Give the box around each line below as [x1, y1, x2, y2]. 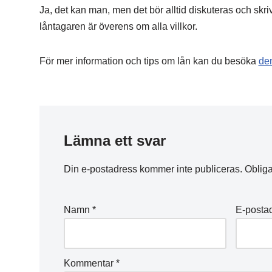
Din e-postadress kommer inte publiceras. [63, 164, 242, 174]
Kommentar [63, 258, 116, 268]
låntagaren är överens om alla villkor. [39, 21, 197, 32]
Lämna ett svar [63, 132, 166, 149]
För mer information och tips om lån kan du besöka [39, 56, 259, 66]
